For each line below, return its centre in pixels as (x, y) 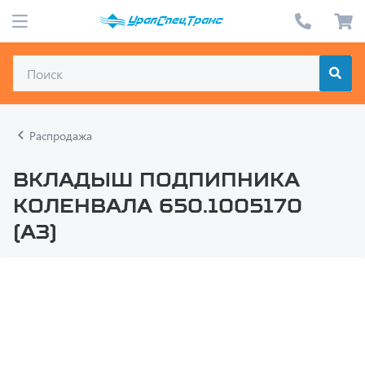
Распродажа (61, 99)
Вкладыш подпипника (156, 143)
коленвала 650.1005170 (158, 169)
